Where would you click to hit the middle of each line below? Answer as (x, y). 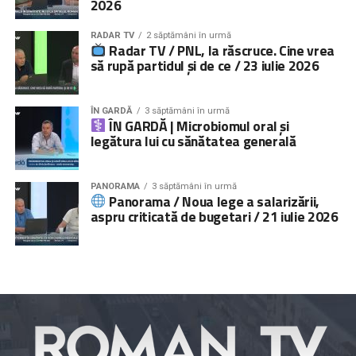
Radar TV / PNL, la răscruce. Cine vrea (220, 50)
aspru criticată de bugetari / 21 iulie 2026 (214, 216)
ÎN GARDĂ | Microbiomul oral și (197, 126)
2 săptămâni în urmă (188, 35)
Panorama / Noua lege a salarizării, (213, 201)
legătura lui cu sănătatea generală (193, 141)
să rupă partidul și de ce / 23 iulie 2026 (205, 65)
